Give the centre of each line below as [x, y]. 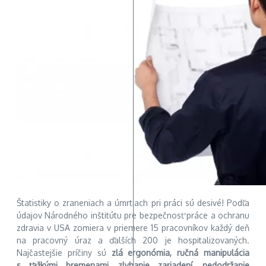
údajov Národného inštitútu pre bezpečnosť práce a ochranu [133, 215]
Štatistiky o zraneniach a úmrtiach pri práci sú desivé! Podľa [133, 202]
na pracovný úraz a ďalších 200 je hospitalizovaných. [133, 240]
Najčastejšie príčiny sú [64, 252]
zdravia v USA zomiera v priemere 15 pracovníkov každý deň [133, 227]
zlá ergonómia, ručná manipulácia [180, 252]
